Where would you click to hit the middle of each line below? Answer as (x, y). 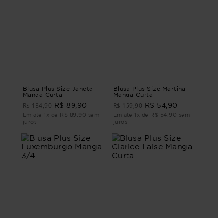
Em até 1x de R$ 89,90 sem (61, 115)
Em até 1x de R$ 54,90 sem (152, 115)
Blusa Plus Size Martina (150, 88)
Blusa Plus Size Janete (58, 88)
